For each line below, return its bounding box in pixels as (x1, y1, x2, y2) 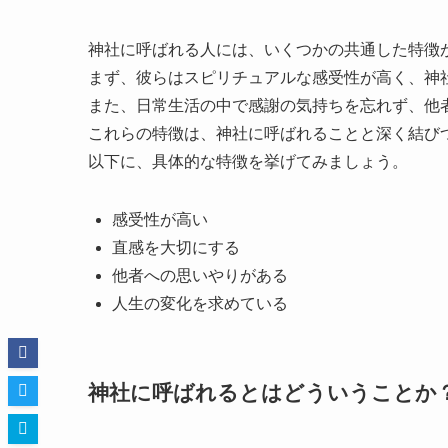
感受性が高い (112, 210, 208, 228)
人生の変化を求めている (112, 294, 288, 312)
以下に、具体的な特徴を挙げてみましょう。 (88, 152, 408, 170)
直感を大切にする (112, 238, 240, 256)
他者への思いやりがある (112, 266, 288, 284)
